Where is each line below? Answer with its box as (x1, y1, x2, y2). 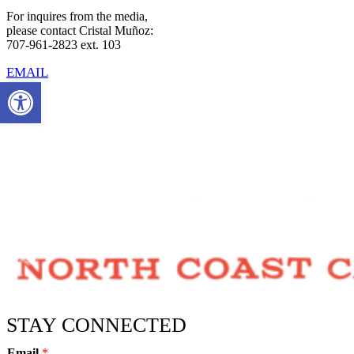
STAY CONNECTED (6, 313, 186, 337)
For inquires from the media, (6, 9, 148, 23)
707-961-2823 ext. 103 (6, 37, 121, 51)
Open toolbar (7, 75, 79, 104)
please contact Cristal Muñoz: (6, 23, 153, 37)
